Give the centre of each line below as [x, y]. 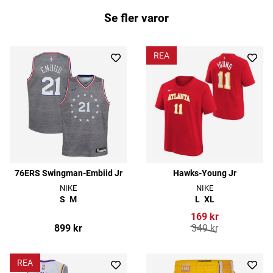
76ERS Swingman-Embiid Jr [68, 173]
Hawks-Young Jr [205, 173]
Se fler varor [136, 19]
